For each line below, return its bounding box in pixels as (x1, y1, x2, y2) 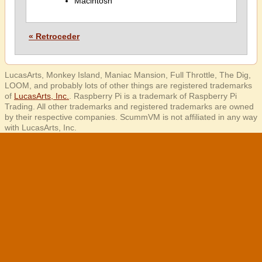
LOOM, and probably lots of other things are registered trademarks (5, 81, 252, 90)
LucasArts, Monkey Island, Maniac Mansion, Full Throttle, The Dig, (5, 70, 251, 80)
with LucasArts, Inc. (5, 123, 77, 132)
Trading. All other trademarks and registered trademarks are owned (5, 102, 254, 111)
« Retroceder (29, 32, 80, 41)
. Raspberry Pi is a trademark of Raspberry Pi (69, 91, 237, 101)
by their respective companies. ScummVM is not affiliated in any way (5, 112, 257, 122)
